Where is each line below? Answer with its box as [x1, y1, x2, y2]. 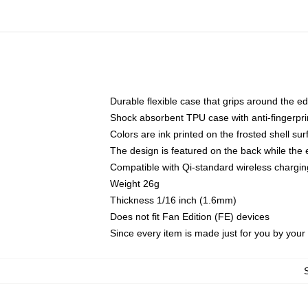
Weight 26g [110, 178, 159, 189]
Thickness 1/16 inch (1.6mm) [110, 195, 236, 206]
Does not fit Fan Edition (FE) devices [110, 211, 269, 222]
